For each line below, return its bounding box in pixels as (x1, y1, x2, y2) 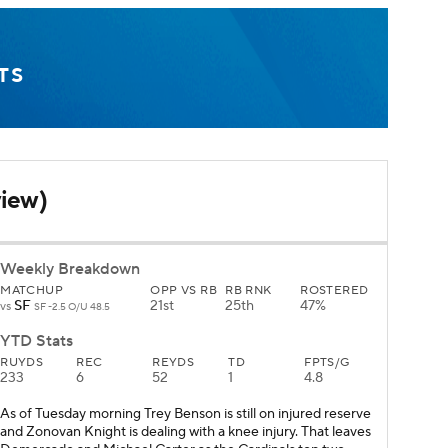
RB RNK (225, 283, 272, 299)
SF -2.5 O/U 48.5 (34, 300, 111, 314)
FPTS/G (304, 355, 350, 371)
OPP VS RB (150, 283, 218, 299)
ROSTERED (300, 283, 369, 299)
